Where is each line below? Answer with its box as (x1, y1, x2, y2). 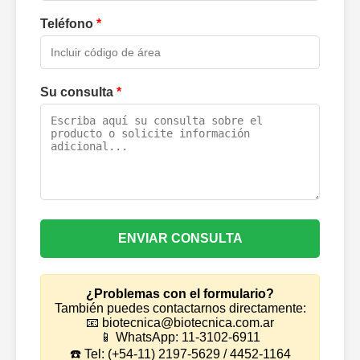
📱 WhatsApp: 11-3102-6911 (100, 330, 260, 345)
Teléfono (40, 17, 96, 31)
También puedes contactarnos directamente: (54, 301, 306, 316)
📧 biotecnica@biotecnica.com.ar (86, 316, 274, 330)
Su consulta (40, 85, 117, 100)
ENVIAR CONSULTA (117, 231, 243, 246)
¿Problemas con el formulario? (86, 287, 274, 301)
